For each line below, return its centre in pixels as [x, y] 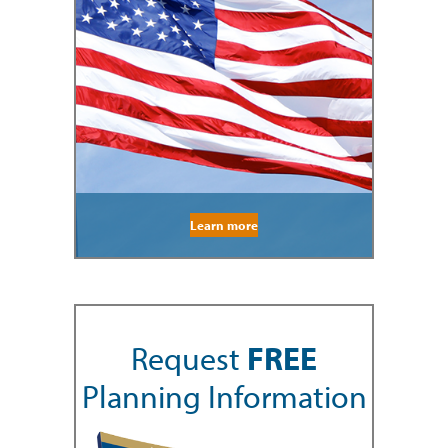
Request [189, 357]
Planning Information [224, 395]
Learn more [224, 224]
